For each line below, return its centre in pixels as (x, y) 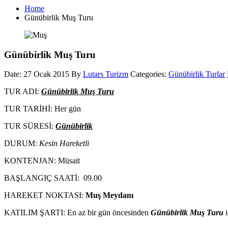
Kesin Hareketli (64, 144)
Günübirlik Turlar (197, 74)
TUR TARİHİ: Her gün (42, 109)
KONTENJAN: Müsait (42, 161)
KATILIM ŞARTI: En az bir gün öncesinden (77, 213)
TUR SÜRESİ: (30, 126)
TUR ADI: (23, 92)
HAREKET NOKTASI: (45, 195)
